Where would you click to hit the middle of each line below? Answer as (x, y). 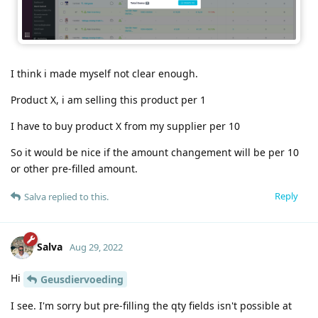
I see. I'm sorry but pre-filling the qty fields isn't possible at (151, 305)
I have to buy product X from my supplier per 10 (125, 126)
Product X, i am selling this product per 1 (108, 99)
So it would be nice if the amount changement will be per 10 (155, 152)
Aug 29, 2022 (96, 247)
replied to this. (77, 196)
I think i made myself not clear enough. (104, 73)
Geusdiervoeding (82, 279)
